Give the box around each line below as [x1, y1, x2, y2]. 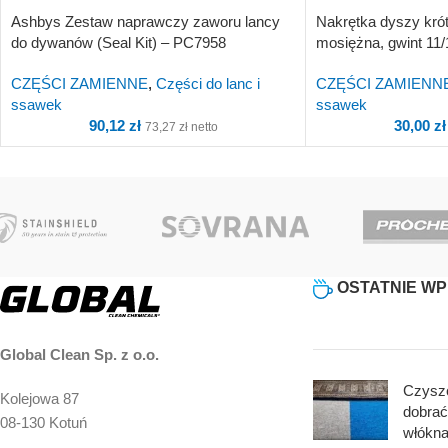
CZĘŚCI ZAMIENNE [11, 74, 148, 92]
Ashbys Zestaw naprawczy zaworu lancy [11, 12, 280, 30]
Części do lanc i [156, 74, 260, 92]
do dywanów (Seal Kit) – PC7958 [11, 33, 226, 51]
